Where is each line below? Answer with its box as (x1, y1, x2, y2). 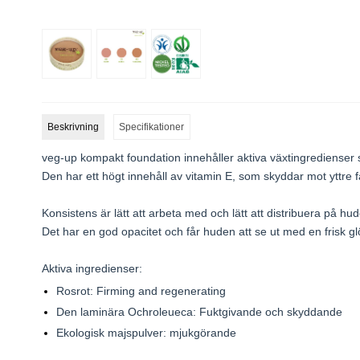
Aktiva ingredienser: (42, 262, 142, 276)
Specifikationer (119, 121, 185, 133)
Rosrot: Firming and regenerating (55, 284, 226, 298)
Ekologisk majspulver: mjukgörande (55, 326, 236, 340)
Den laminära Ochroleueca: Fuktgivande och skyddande (55, 305, 342, 319)
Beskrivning (47, 121, 100, 133)
